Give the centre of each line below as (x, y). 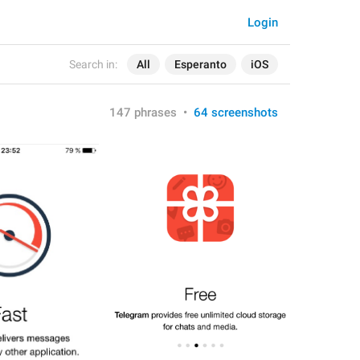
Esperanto (200, 64)
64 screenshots (236, 112)
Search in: (93, 64)
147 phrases (143, 112)
